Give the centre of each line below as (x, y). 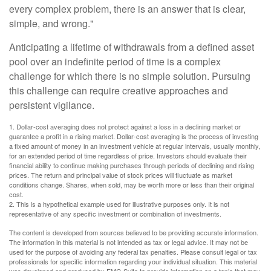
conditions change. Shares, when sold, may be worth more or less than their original (132, 184)
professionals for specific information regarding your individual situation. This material (133, 261)
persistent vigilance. (52, 105)
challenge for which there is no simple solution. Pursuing (130, 76)
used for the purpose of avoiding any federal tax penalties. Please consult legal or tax (133, 252)
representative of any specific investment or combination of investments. (115, 214)
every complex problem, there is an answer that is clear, (127, 9)
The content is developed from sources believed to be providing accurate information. (134, 232)
